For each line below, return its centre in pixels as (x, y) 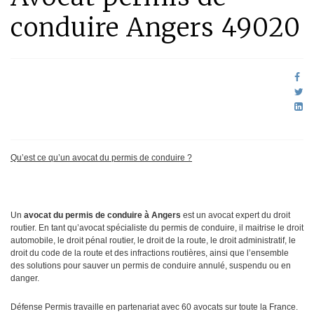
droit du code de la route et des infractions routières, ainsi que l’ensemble (150, 253)
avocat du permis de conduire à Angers (102, 216)
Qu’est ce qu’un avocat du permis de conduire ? (101, 158)
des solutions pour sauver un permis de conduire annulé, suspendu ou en (151, 266)
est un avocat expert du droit (235, 216)
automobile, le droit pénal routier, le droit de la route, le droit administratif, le (153, 241)
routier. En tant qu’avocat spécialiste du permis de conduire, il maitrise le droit (157, 228)
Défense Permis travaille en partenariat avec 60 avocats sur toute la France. (154, 307)
